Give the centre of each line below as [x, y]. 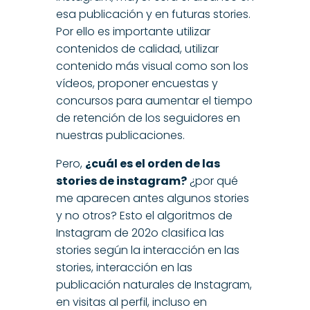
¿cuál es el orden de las [152, 164]
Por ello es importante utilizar [133, 32]
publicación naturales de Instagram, [154, 285]
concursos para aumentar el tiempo [154, 101]
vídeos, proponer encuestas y [137, 84]
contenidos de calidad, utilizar [137, 49]
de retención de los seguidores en [148, 118]
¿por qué [212, 181]
